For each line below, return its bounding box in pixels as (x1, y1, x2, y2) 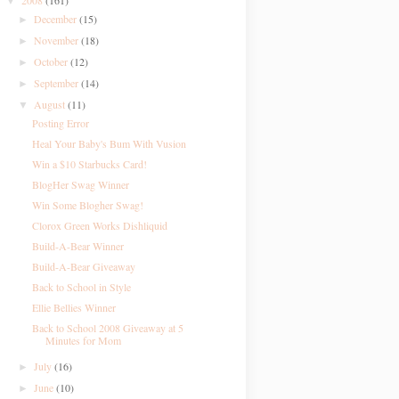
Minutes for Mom (45, 333, 121, 347)
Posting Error (31, 116, 89, 130)
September (34, 76, 82, 90)
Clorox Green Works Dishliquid (31, 218, 167, 232)
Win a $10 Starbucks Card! (31, 157, 147, 171)
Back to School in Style (31, 280, 131, 294)
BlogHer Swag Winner (31, 177, 129, 191)
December (34, 12, 80, 26)
